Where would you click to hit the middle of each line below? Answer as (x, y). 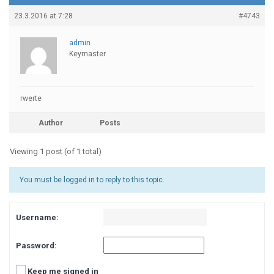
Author (51, 123)
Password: (36, 245)
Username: (37, 217)
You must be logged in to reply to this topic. (92, 180)
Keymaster (87, 54)
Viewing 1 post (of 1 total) (56, 151)
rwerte (31, 98)
